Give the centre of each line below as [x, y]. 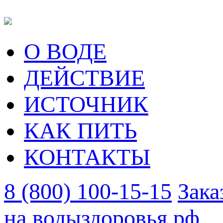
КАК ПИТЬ [80, 131]
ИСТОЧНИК [86, 104]
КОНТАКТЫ [87, 157]
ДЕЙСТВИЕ [84, 78]
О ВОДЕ [65, 52]
